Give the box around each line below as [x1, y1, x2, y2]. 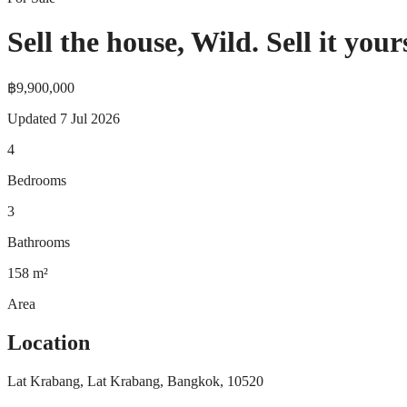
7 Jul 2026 [60, 110, 120, 126]
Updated [7, 110, 56, 126]
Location [7, 330, 90, 354]
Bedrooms [7, 172, 66, 188]
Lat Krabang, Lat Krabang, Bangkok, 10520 [7, 372, 263, 389]
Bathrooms [7, 233, 70, 250]
